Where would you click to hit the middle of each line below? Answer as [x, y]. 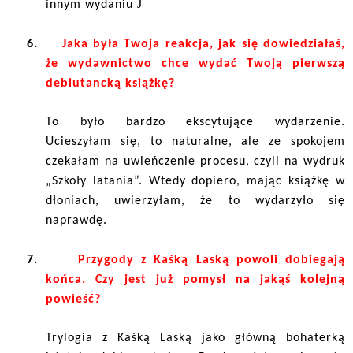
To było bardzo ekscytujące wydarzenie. [195, 122]
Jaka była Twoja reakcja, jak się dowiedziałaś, [204, 44]
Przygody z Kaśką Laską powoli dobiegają [211, 260]
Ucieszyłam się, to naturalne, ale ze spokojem [195, 141]
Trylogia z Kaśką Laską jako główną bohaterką [195, 338]
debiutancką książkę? [110, 83]
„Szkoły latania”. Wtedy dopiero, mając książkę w [195, 181]
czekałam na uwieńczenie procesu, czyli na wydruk [195, 161]
